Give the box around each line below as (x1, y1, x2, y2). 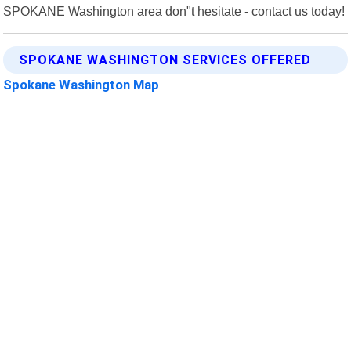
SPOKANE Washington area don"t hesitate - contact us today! (3, 3, 346, 18)
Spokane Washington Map (3, 76, 160, 92)
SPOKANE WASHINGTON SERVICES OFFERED (19, 52, 312, 67)
